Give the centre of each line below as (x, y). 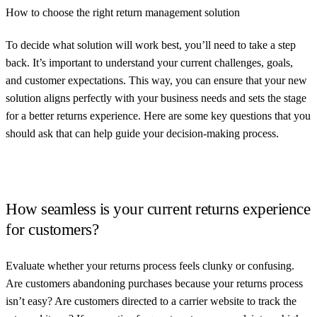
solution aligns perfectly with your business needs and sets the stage (156, 98)
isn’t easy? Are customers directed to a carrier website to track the (151, 301)
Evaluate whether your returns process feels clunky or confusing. (150, 265)
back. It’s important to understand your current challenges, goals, (149, 62)
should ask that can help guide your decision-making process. (142, 133)
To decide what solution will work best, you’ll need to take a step (151, 45)
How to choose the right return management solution (123, 12)
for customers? (52, 229)
